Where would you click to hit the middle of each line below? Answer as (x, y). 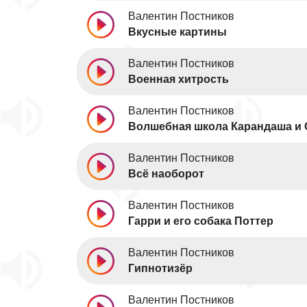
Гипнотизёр (160, 268)
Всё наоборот (166, 174)
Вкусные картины (177, 32)
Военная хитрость (179, 79)
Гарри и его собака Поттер (201, 221)
